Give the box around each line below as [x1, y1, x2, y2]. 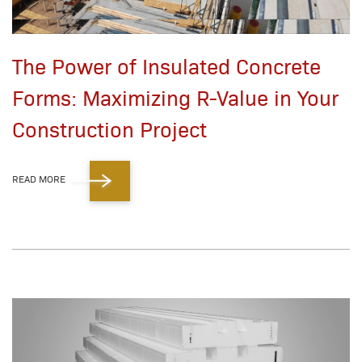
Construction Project [12, 115, 207, 143]
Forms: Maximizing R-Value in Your [12, 83, 339, 112]
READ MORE [12, 172, 65, 186]
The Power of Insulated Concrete [12, 52, 321, 80]
